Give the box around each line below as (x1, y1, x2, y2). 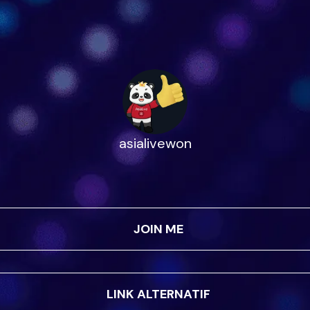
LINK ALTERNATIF (107, 285, 210, 302)
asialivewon (118, 134, 192, 153)
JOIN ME (134, 220, 183, 237)
